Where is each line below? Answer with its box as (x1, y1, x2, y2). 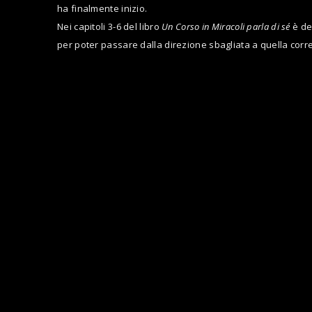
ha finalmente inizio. (57, 1, 148, 15)
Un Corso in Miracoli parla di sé (162, 19, 290, 33)
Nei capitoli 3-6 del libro (57, 19, 162, 33)
